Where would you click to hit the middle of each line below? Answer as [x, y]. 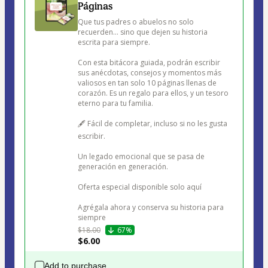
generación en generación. [123, 167]
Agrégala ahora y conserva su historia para [152, 208]
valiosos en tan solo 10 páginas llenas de [148, 83]
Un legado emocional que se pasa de [142, 157]
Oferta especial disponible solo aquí [141, 187]
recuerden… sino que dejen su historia [144, 32]
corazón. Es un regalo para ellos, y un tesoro [154, 93]
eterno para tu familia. [115, 103]
